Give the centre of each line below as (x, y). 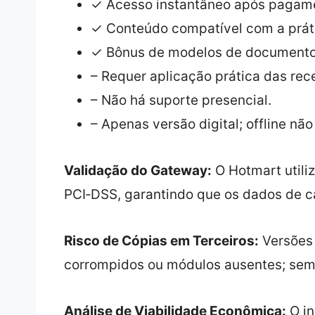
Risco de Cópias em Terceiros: (161, 241)
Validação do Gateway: (137, 171)
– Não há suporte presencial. (181, 101)
